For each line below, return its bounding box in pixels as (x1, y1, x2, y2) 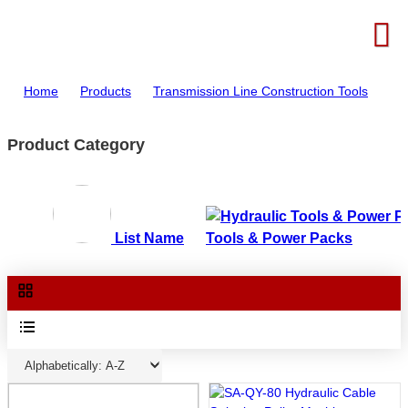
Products (80, 84, 131, 98)
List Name (115, 229, 184, 246)
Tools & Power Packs (206, 229, 352, 246)
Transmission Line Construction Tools (153, 84, 368, 98)
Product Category (7, 135, 145, 154)
